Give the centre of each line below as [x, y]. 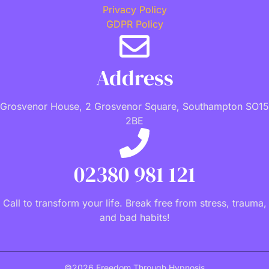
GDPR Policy [134, 24]
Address [134, 77]
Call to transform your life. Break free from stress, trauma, [134, 203]
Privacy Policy [134, 9]
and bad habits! [134, 217]
